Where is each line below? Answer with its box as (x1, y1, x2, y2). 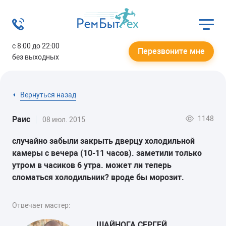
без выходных (12, 53, 59, 61)
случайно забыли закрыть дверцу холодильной (12, 136, 195, 146)
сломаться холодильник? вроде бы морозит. (12, 172, 184, 182)
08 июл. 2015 (42, 116, 85, 124)
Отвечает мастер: (12, 201, 70, 209)
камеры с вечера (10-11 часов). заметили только (12, 148, 202, 158)
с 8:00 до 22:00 (12, 42, 60, 50)
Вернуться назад (20, 90, 76, 99)
